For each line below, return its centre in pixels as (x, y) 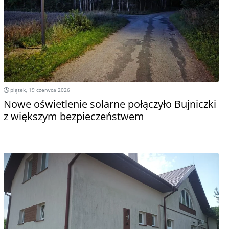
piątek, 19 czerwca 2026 (39, 90)
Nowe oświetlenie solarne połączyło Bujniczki (110, 104)
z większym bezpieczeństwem (74, 116)
